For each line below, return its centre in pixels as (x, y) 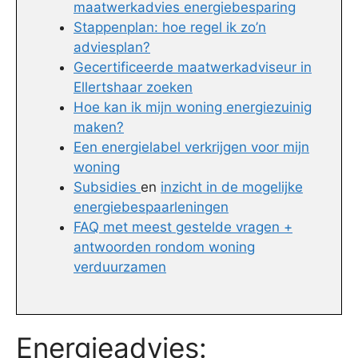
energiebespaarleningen (151, 207)
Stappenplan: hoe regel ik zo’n (170, 28)
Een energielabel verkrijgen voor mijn (191, 147)
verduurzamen (120, 267)
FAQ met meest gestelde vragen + (183, 227)
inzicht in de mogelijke (232, 187)
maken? (99, 127)
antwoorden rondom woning (164, 247)
